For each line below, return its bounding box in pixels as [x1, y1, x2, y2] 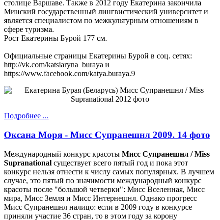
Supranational [4, 158, 52, 167]
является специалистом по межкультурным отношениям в [4, 16, 198, 25]
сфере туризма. [4, 25, 54, 34]
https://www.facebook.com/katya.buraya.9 [4, 69, 135, 78]
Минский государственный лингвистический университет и [4, 7, 208, 16]
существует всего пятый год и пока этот [52, 158, 188, 167]
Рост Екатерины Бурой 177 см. [4, 34, 107, 43]
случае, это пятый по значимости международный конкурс [4, 176, 201, 185]
